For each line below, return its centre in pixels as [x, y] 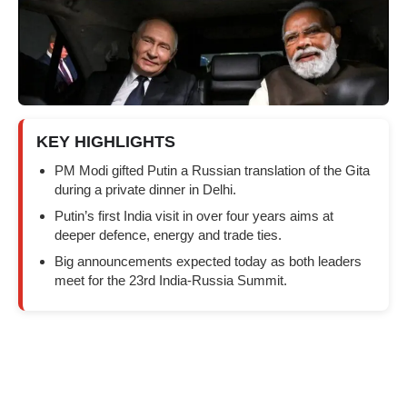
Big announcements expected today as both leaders [208, 261]
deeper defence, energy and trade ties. [168, 234]
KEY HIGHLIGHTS [106, 141]
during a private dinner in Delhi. [145, 189]
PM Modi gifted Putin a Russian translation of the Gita [212, 170]
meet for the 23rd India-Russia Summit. [171, 280]
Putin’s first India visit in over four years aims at [194, 215]
